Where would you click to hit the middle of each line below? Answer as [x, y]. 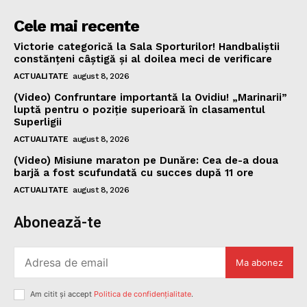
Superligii [38, 122]
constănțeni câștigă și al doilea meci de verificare [143, 59]
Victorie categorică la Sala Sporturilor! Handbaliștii [147, 47]
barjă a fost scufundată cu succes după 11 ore [134, 173]
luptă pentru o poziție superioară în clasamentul [139, 110]
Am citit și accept [62, 294]
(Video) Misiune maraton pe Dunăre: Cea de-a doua [146, 161]
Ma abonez [259, 262]
